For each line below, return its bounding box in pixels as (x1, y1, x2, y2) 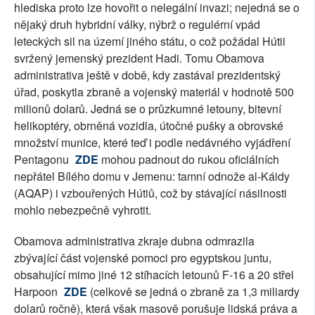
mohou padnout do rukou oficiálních (98, 151, 279, 168)
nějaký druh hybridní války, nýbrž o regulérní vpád (14, 16, 260, 33)
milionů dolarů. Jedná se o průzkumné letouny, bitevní (14, 101, 281, 117)
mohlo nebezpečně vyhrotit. (14, 202, 154, 219)
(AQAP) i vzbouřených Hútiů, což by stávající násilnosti (14, 185, 287, 202)
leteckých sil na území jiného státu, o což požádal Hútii (14, 33, 285, 50)
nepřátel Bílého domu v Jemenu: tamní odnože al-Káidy (14, 168, 290, 185)
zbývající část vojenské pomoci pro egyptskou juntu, (14, 250, 271, 266)
